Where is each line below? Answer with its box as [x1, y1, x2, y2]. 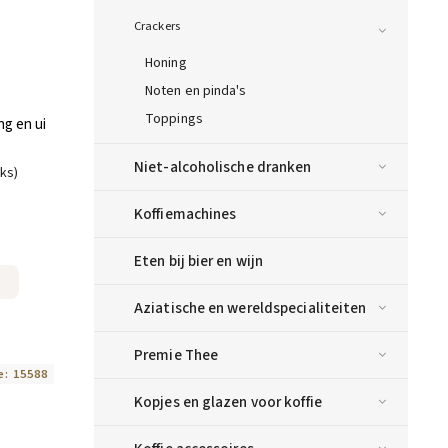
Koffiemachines [134, 203, 237, 226]
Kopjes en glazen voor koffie [134, 391, 322, 414]
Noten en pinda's [145, 81, 247, 102]
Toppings [145, 109, 203, 130]
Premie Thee [134, 344, 219, 367]
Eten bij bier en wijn [134, 250, 264, 273]
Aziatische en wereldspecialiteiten [134, 297, 367, 320]
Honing [145, 53, 187, 74]
